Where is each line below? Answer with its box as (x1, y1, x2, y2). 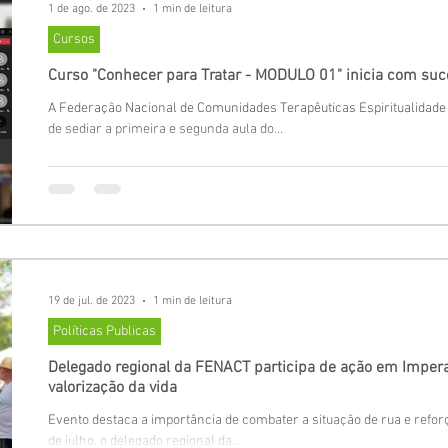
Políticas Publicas (53, 323, 156, 340)
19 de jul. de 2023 (48, 294, 135, 308)
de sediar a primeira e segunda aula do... (48, 121, 283, 138)
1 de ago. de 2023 (48, 2, 135, 16)
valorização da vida (48, 378, 177, 398)
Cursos (53, 31, 95, 48)
